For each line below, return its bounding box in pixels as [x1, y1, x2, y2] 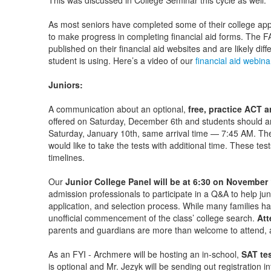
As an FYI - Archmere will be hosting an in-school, [48, 248, 241, 260]
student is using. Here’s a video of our [48, 54, 195, 67]
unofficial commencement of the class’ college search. [48, 212, 257, 224]
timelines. [48, 151, 87, 163]
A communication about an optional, [48, 103, 188, 115]
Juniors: [48, 79, 83, 91]
